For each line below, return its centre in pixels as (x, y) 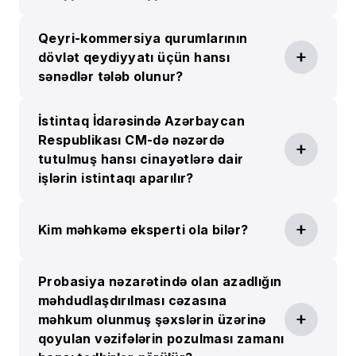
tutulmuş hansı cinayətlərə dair (141, 159)
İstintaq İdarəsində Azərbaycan (141, 120)
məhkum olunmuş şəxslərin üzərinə (152, 319)
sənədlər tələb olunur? (111, 76)
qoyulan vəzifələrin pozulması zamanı (161, 338)
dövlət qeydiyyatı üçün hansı (134, 57)
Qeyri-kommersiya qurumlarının (143, 38)
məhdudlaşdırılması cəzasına (133, 300)
